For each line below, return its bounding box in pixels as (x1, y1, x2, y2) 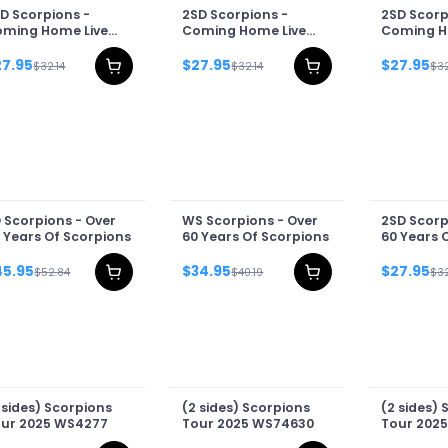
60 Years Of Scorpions (182, 228, 330, 246)
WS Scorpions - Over (182, 212, 319, 230)
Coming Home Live (182, 21, 307, 39)
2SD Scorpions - (182, 5, 289, 23)
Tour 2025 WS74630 (182, 415, 315, 433)
